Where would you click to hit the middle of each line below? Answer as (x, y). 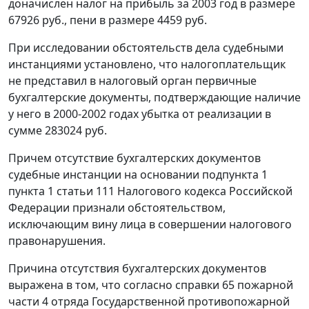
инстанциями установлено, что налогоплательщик (147, 64)
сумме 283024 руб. (58, 131)
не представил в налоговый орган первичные (132, 81)
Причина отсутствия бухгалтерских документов (137, 269)
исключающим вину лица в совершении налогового (150, 225)
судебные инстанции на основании (105, 175)
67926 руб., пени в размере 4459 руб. (108, 20)
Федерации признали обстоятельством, (117, 208)
